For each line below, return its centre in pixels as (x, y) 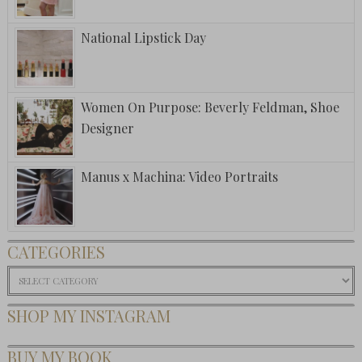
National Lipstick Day (143, 37)
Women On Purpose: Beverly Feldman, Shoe (210, 107)
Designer (107, 128)
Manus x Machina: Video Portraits (179, 176)
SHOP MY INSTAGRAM (88, 315)
